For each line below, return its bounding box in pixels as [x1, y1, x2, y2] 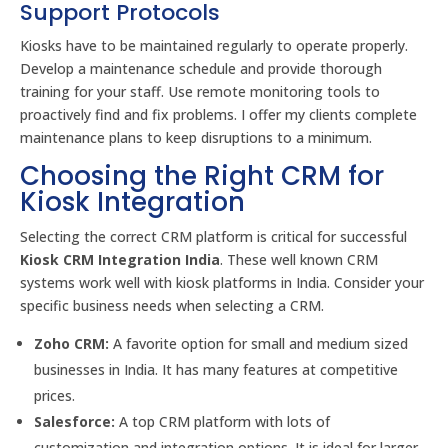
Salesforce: [34, 412, 115, 431]
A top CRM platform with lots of [115, 412, 330, 431]
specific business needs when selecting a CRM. [20, 296, 324, 315]
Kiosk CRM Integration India [20, 250, 220, 269]
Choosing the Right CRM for [20, 158, 384, 194]
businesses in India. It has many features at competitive [34, 360, 398, 379]
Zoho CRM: [34, 334, 109, 353]
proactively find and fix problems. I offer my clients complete [20, 105, 417, 124]
